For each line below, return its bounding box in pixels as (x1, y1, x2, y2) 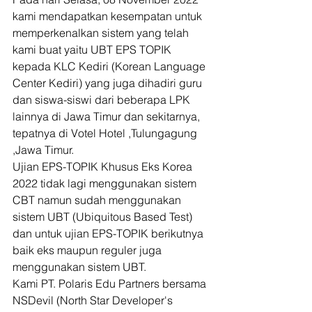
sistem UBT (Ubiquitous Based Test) (13, 210, 195, 224)
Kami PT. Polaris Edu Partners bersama (13, 276, 209, 290)
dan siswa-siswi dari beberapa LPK (13, 93, 193, 107)
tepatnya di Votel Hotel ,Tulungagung (13, 126, 200, 140)
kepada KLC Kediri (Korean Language (13, 59, 208, 73)
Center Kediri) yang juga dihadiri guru (13, 76, 205, 90)
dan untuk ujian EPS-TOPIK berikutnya (13, 226, 206, 240)
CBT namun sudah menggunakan (13, 193, 184, 207)
